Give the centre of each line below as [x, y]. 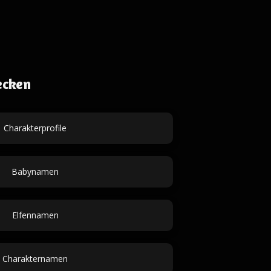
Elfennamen [35, 215]
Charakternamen [35, 259]
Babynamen [35, 171]
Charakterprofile [35, 128]
